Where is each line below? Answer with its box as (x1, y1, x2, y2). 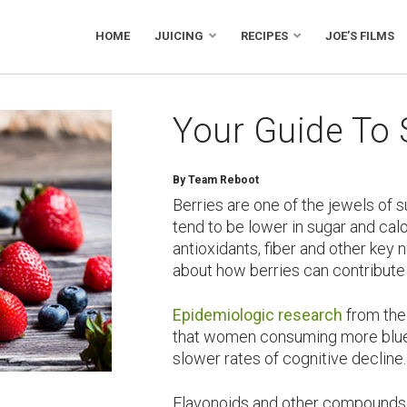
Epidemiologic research (173, 304, 343, 324)
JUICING (154, 29, 203, 43)
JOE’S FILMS (324, 29, 394, 43)
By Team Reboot (173, 173, 260, 186)
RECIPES (240, 29, 288, 43)
